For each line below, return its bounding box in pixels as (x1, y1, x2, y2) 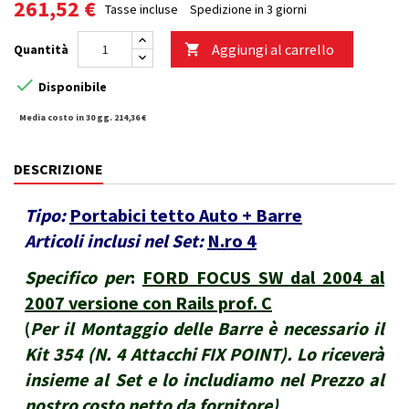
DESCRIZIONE (14, 160, 103, 179)
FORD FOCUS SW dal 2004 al (142, 266, 384, 289)
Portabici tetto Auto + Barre (69, 204, 302, 227)
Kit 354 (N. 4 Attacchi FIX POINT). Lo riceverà (25, 342, 384, 366)
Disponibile (36, 78, 107, 95)
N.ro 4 (207, 229, 257, 253)
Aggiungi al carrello (212, 40, 334, 59)
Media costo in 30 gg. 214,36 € (19, 111, 146, 124)
